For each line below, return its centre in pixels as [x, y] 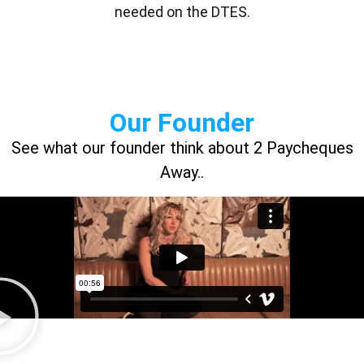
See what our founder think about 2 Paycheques [182, 148]
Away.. [182, 173]
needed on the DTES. [182, 11]
